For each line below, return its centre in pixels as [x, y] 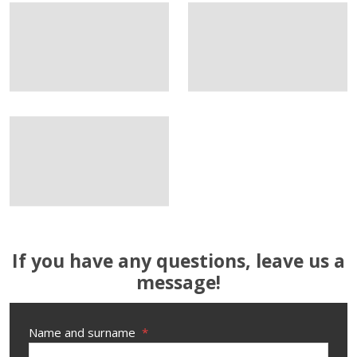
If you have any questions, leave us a [178, 260]
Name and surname [84, 332]
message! [178, 282]
